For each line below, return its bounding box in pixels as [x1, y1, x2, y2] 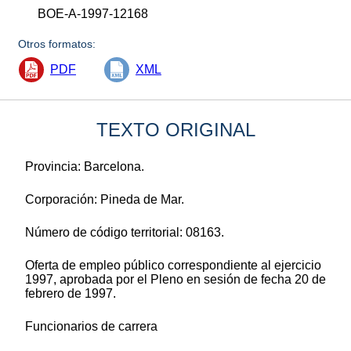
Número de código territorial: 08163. [25, 225, 224, 239]
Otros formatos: [18, 37, 96, 50]
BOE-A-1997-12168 [38, 6, 149, 20]
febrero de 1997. [25, 286, 116, 300]
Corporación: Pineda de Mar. [25, 192, 184, 206]
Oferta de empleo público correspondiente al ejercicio [25, 258, 321, 272]
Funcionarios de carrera [25, 319, 157, 333]
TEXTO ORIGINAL [96, 118, 255, 140]
